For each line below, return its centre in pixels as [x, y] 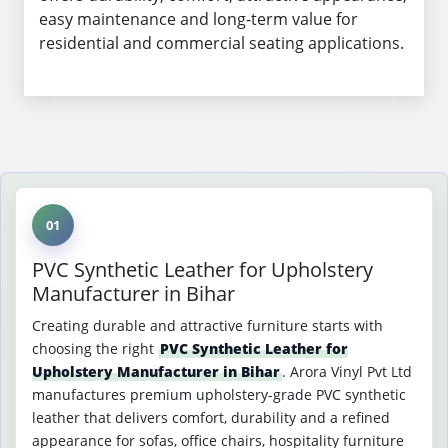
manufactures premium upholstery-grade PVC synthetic [219, 394]
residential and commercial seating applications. [221, 43]
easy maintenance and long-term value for [198, 19]
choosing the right [95, 348]
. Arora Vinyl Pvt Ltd [347, 371]
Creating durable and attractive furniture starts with [207, 325]
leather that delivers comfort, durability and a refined [211, 417]
